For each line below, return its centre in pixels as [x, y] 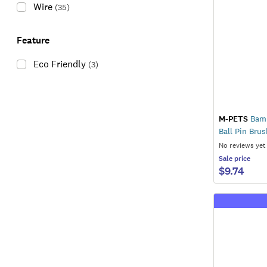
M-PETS [233, 119]
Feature [33, 40]
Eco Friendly [60, 64]
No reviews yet [242, 145]
